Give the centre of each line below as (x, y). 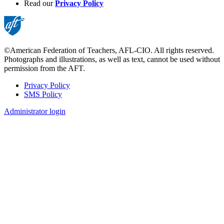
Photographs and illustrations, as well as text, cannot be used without (112, 59)
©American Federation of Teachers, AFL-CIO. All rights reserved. (109, 50)
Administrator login (35, 111)
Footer (21, 97)
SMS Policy (43, 94)
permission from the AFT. (44, 68)
